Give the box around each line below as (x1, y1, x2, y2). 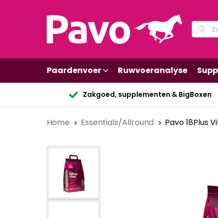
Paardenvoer (47, 65, 101, 76)
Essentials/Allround (81, 117, 156, 128)
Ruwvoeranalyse (118, 65, 187, 76)
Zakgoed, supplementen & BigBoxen (82, 90, 212, 99)
